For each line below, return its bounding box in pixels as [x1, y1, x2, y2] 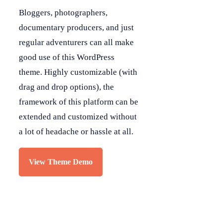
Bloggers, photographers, [19, 8, 108, 18]
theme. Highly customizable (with [19, 67, 137, 77]
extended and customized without [19, 112, 137, 122]
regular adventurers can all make [19, 38, 134, 48]
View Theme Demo [29, 158, 93, 166]
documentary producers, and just [19, 23, 134, 33]
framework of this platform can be [19, 97, 138, 107]
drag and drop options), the [19, 82, 114, 92]
